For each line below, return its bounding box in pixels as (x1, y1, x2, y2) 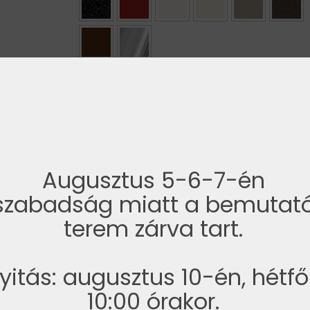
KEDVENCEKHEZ (219, 150, 298, 165)
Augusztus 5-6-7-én (42, 164, 265, 196)
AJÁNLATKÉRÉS (158, 110, 235, 125)
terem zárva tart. (64, 212, 243, 244)
